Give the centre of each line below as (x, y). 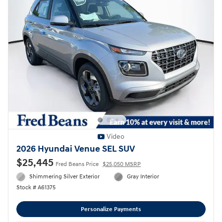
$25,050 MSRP (122, 164)
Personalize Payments (111, 209)
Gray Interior (143, 176)
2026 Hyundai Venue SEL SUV (76, 149)
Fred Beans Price (77, 164)
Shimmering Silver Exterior (65, 176)
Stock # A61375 (36, 188)
